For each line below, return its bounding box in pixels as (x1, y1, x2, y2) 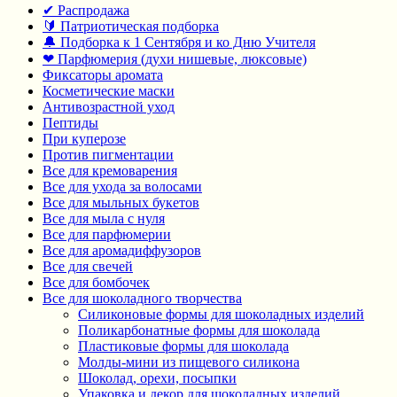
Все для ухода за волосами (43, 179, 202, 195)
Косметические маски (43, 83, 175, 99)
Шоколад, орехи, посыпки (78, 370, 237, 386)
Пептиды (43, 115, 98, 131)
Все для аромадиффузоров (43, 243, 201, 259)
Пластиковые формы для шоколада (78, 339, 289, 354)
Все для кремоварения (43, 163, 177, 179)
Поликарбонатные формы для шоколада (78, 323, 320, 339)
